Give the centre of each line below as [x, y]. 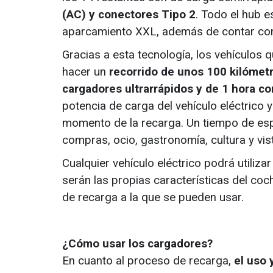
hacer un [86, 72]
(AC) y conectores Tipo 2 [129, 15]
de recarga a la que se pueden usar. [153, 197]
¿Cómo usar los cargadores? [137, 244]
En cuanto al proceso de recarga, [148, 261]
